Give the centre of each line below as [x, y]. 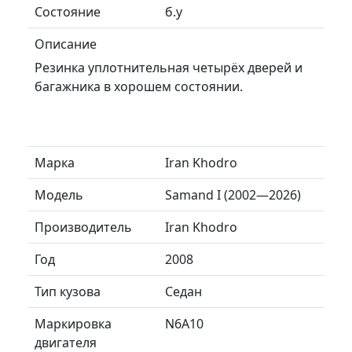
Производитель [83, 227]
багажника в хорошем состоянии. [139, 86]
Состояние [68, 11]
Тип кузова [68, 291]
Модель [59, 194]
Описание [66, 44]
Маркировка [73, 323]
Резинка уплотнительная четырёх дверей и [169, 67]
